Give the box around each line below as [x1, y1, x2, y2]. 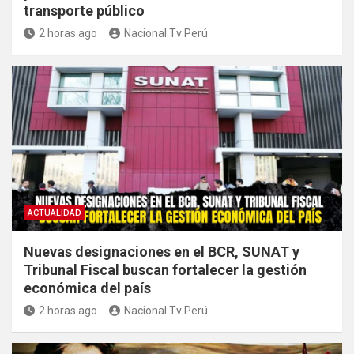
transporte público [24, 2, 145, 19]
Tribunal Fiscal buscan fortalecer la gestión [24, 261, 307, 278]
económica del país [24, 279, 151, 296]
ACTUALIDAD [28, 207, 81, 218]
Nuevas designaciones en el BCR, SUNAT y [24, 243, 299, 260]
